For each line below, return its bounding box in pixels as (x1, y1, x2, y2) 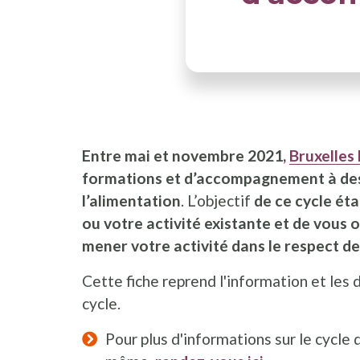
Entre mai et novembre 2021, (82, 146, 289, 166)
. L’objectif (181, 191, 254, 211)
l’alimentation (82, 191, 181, 211)
